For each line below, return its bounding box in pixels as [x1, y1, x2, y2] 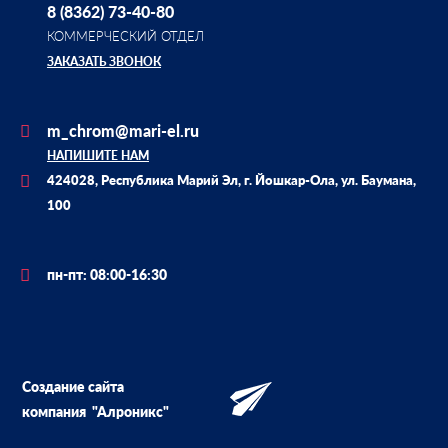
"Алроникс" [92, 402, 169, 420]
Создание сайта [22, 377, 124, 395]
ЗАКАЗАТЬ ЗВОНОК [47, 53, 161, 69]
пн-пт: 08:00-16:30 [47, 265, 167, 283]
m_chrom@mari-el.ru [47, 120, 199, 140]
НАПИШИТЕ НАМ [47, 147, 149, 163]
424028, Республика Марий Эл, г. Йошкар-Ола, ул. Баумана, [47, 171, 416, 188]
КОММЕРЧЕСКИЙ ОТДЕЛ [47, 27, 204, 44]
